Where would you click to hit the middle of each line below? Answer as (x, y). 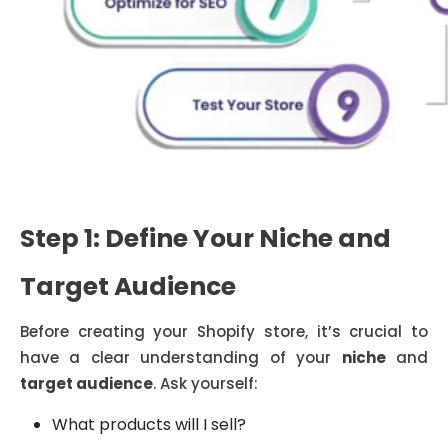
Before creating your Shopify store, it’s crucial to (224, 331)
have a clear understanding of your (181, 357)
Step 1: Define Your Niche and (205, 238)
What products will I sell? (149, 424)
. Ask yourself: (205, 383)
